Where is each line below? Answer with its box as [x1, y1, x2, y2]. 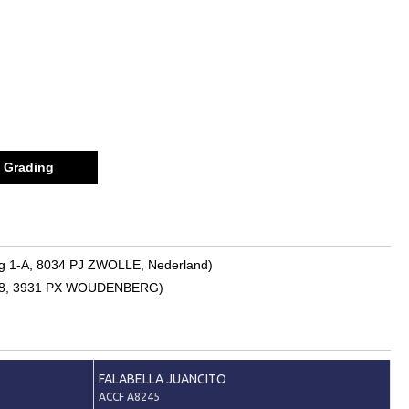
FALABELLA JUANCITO [98, 371, 226, 386]
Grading [4, 160, 55, 174]
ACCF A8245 [98, 390, 160, 403]
